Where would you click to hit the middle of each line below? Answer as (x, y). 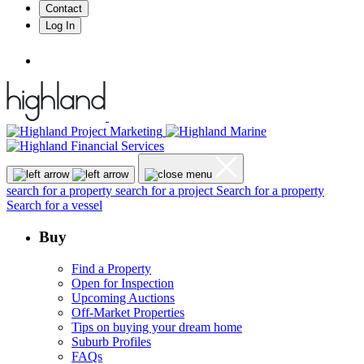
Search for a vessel (54, 206)
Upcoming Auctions (123, 297)
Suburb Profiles (111, 341)
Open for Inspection (123, 283)
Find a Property (111, 268)
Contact (64, 9)
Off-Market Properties (128, 312)
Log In (60, 26)
